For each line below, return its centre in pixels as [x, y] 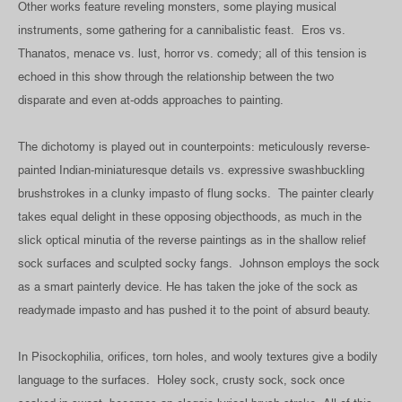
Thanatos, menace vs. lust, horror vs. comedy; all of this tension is [192, 53]
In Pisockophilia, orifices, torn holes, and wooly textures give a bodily [198, 356]
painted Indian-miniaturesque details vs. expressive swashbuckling [191, 170]
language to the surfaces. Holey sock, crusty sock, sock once [181, 380]
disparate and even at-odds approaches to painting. [151, 100]
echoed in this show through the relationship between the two [176, 76]
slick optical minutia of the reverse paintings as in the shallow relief [192, 240]
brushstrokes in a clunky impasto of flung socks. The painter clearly [196, 193]
